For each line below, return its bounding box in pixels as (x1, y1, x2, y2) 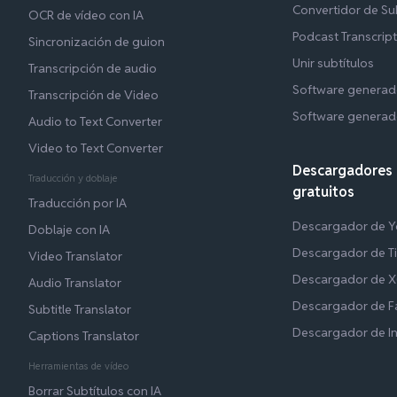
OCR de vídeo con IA (28, 6, 144, 23)
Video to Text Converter (28, 139, 163, 156)
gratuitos (292, 182, 355, 201)
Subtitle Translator (28, 300, 131, 317)
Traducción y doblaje (28, 171, 118, 184)
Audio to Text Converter (28, 113, 162, 129)
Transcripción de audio (28, 59, 157, 76)
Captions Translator (28, 327, 139, 344)
